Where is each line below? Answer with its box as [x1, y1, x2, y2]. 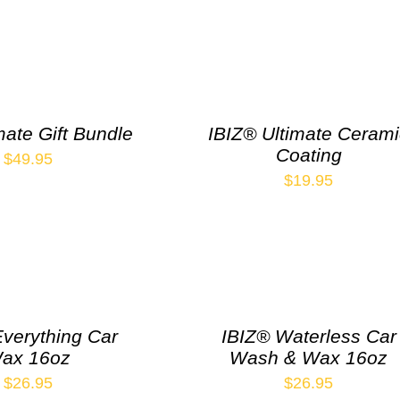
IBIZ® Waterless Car [221, 325, 396, 346]
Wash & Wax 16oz [229, 346, 388, 368]
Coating [275, 144, 342, 165]
